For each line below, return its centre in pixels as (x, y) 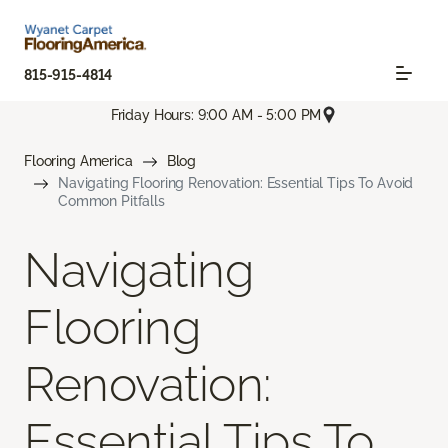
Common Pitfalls (111, 201)
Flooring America (78, 161)
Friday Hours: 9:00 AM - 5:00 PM (216, 114)
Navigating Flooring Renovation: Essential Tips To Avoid (236, 183)
